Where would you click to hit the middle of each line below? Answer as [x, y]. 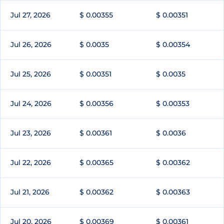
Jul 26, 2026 [31, 45]
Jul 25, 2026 [31, 74]
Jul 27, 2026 [30, 15]
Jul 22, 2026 [31, 163]
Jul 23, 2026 [31, 133]
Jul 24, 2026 [31, 104]
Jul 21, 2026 [30, 192]
